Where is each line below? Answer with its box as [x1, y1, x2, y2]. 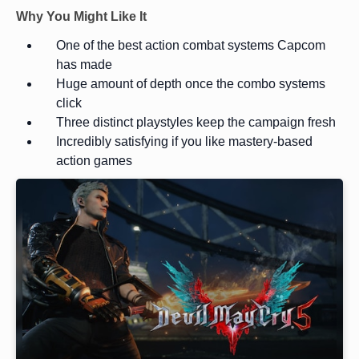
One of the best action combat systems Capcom [56, 38, 325, 53]
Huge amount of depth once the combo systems [56, 77, 325, 91]
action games [56, 154, 132, 168]
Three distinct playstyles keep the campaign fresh [56, 115, 336, 130]
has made [56, 58, 112, 72]
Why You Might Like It [16, 10, 147, 24]
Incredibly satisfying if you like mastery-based [56, 135, 313, 149]
